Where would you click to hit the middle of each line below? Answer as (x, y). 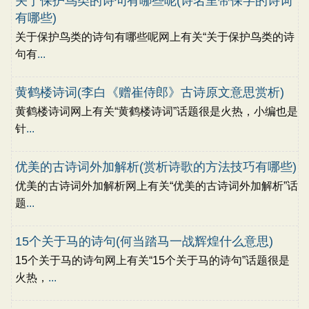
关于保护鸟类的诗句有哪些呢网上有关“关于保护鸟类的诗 (154, 37)
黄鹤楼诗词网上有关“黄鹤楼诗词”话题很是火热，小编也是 (156, 111)
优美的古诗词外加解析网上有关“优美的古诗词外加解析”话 (156, 186)
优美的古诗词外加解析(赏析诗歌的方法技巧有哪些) (156, 167)
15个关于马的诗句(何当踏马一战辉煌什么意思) (144, 241)
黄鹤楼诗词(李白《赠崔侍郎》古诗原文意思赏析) (149, 92)
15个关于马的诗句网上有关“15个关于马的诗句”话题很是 (152, 260)
